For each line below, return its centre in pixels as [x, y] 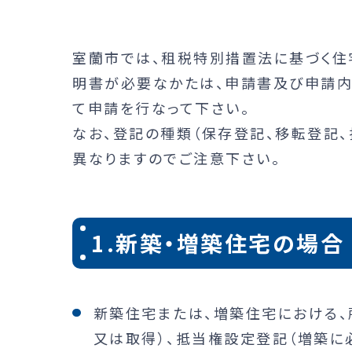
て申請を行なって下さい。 [161, 107]
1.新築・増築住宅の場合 [218, 243]
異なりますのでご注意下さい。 [176, 158]
